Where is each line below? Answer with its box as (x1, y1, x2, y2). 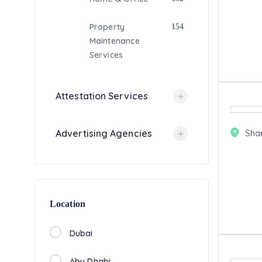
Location (50, 199, 85, 209)
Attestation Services (56, 90, 148, 102)
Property (89, 22, 125, 32)
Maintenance (89, 36, 140, 46)
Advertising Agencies (56, 127, 152, 139)
